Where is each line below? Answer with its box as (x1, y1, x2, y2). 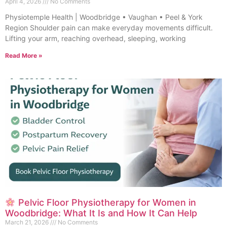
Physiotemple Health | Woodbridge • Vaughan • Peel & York (5, 13, 203, 22)
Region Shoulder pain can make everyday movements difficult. (5, 23, 213, 32)
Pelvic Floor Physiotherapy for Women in (15, 197, 196, 208)
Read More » (5, 52, 43, 60)
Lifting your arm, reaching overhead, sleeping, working (5, 34, 186, 43)
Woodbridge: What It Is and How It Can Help (5, 208, 197, 219)
